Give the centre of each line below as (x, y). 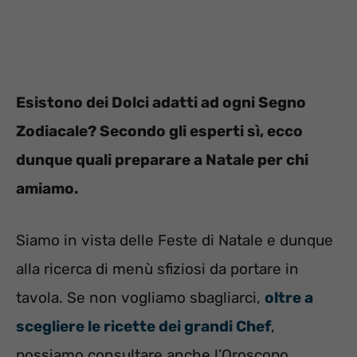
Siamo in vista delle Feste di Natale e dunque (175, 240)
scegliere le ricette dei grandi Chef (143, 326)
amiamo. (47, 189)
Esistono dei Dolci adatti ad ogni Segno (161, 103)
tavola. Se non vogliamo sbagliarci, (140, 297)
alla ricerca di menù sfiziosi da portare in (157, 269)
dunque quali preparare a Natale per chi (162, 160)
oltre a (289, 297)
